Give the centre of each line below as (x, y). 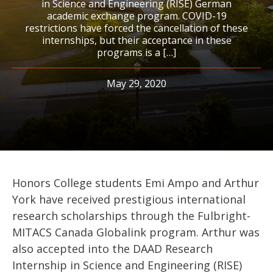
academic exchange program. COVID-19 (136, 16)
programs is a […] (136, 52)
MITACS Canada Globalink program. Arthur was (136, 232)
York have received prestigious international (129, 199)
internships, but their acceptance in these (136, 40)
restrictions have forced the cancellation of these (136, 28)
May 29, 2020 (136, 83)
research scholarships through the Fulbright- (131, 216)
